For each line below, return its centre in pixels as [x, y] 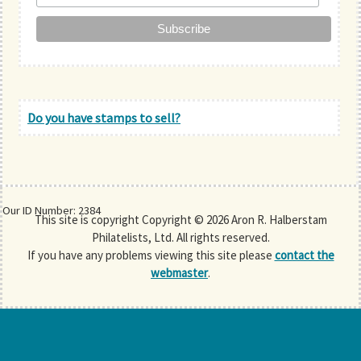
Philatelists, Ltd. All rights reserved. [180, 238]
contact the [304, 255]
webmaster [179, 273]
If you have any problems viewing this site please [151, 255]
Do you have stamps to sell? [104, 118]
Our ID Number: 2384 [52, 210]
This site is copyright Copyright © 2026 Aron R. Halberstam [180, 220]
